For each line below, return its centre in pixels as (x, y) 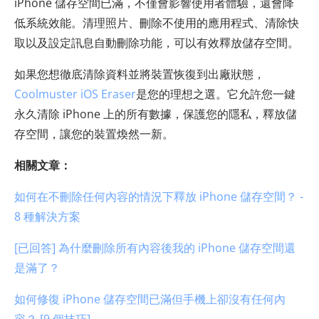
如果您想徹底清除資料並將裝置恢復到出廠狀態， (140, 74)
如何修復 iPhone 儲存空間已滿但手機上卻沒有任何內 (150, 299)
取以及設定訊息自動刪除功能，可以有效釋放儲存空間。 (157, 42)
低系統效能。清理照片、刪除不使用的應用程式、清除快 (157, 22)
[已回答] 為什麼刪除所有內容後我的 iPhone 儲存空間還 (155, 247)
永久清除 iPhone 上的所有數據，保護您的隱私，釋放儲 (156, 114)
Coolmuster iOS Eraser (75, 94)
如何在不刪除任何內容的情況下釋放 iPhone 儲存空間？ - (159, 196)
